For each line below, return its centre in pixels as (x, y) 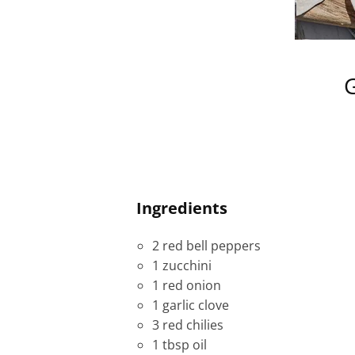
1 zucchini (182, 265)
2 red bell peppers (206, 246)
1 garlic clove (191, 305)
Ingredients (182, 208)
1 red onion (187, 285)
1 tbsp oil (179, 345)
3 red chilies (188, 325)
